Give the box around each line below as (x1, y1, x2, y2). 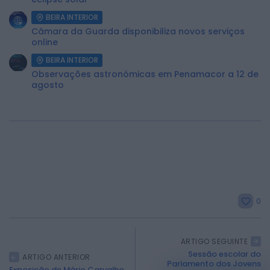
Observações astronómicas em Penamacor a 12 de (31, 68, 259, 81)
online (31, 36, 58, 49)
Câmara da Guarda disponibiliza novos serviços (31, 25, 245, 38)
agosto (31, 79, 64, 92)
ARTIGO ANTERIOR (22, 252, 90, 263)
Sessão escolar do (188, 248, 261, 260)
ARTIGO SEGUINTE (180, 236, 248, 247)
